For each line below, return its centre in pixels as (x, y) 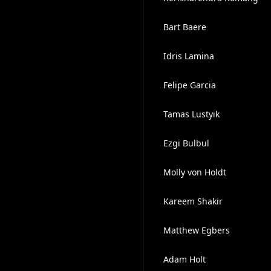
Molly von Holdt (194, 172)
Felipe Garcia (189, 85)
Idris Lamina (188, 56)
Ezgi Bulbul (186, 143)
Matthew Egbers (196, 230)
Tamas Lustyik (191, 114)
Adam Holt (184, 259)
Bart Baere (184, 27)
